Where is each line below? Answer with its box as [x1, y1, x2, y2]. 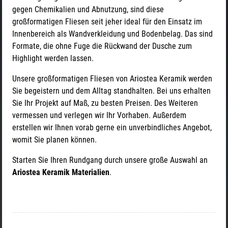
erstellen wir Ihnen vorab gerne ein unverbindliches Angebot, [12, 123, 212, 133]
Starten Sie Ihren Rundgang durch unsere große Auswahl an [12, 155, 208, 165]
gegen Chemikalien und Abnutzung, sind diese [12, 5, 164, 15]
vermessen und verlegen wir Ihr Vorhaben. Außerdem [12, 110, 186, 121]
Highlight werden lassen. [12, 53, 94, 64]
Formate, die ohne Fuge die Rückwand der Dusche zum [12, 41, 192, 51]
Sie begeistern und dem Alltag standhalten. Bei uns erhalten [12, 86, 211, 96]
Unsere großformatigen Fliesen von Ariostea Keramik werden [12, 74, 212, 84]
